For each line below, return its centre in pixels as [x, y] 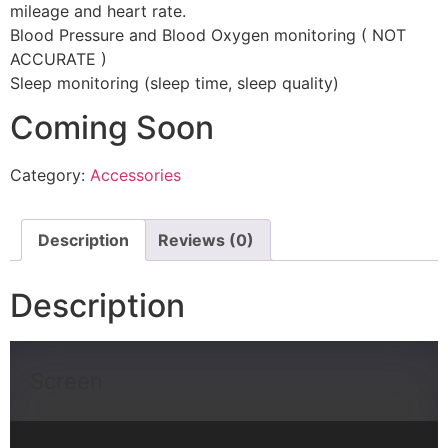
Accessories [135, 175]
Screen [66, 381]
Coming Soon [112, 128]
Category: [50, 175]
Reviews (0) [206, 240]
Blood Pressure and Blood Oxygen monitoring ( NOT [208, 34]
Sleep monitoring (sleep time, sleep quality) [174, 82]
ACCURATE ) [58, 58]
